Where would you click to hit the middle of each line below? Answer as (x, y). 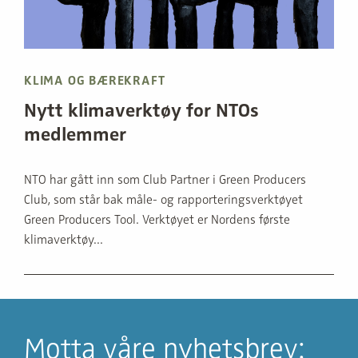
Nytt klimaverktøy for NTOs (141, 110)
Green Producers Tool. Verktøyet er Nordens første (157, 219)
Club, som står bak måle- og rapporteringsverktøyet (163, 199)
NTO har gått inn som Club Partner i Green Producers (165, 179)
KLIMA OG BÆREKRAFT (95, 80)
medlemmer (75, 134)
